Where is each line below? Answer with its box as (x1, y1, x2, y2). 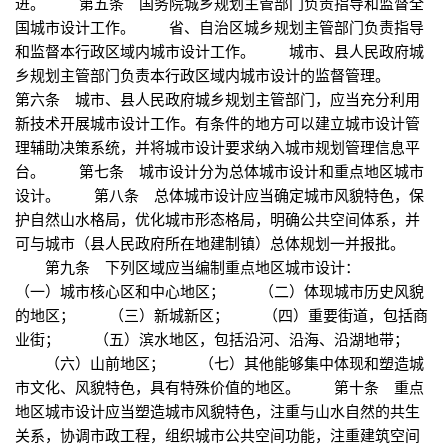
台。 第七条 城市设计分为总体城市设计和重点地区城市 (15, 160, 424, 182)
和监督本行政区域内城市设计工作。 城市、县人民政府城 (15, 40, 424, 62)
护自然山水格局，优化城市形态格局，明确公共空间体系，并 (15, 208, 420, 230)
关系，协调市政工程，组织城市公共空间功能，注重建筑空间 (15, 424, 420, 446)
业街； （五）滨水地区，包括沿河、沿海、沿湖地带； (15, 328, 409, 350)
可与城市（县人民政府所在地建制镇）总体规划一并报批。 (15, 232, 405, 254)
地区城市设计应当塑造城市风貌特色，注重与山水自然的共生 (15, 400, 420, 422)
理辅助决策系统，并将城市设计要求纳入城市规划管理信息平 (15, 136, 420, 158)
